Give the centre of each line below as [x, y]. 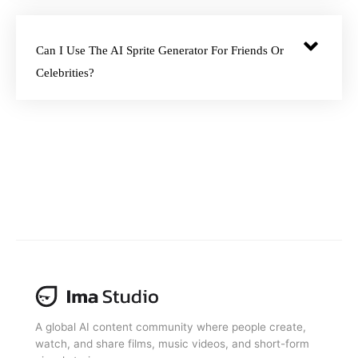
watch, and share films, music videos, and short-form [172, 343]
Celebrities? [65, 72]
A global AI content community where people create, [171, 326]
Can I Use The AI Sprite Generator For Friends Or [160, 50]
